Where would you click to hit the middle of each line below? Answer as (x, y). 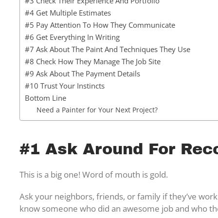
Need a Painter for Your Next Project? (97, 109)
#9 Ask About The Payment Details (82, 73)
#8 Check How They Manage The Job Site (93, 61)
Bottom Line (45, 98)
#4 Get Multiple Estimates (68, 12)
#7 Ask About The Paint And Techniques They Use (108, 49)
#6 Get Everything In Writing (72, 37)
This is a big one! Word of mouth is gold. (95, 174)
